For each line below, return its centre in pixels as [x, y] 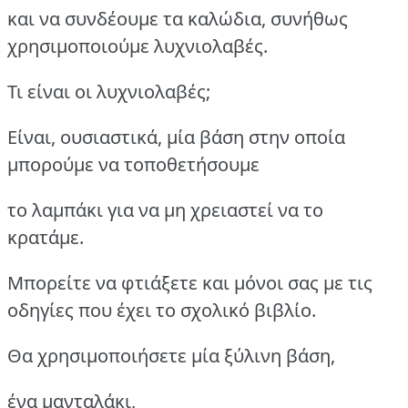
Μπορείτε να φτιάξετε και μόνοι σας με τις [190, 282]
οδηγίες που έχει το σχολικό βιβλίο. [162, 310]
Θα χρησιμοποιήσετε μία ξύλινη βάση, [171, 355]
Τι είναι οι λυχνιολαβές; [109, 91]
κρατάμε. [46, 237]
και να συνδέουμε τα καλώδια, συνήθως [178, 18]
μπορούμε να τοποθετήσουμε [133, 164]
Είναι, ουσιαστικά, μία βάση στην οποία [176, 137]
